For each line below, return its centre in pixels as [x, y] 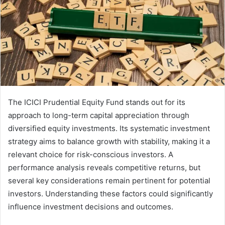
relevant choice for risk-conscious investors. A [91, 154]
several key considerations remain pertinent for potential [109, 180]
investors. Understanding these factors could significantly [110, 193]
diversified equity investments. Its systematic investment [109, 128]
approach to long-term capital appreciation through [99, 115]
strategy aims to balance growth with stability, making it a [109, 141]
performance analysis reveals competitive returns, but [104, 167]
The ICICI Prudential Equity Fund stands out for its [97, 102]
